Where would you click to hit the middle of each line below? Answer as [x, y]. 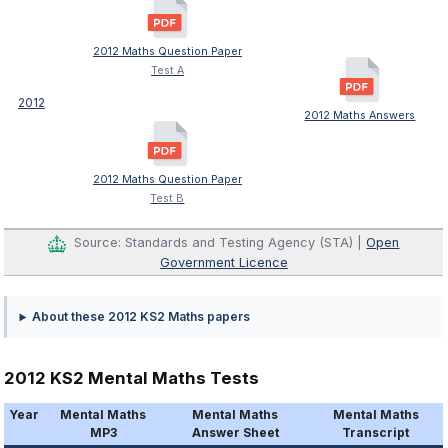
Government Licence [223, 262]
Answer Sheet [235, 433]
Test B [167, 199]
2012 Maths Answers [360, 116]
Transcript [376, 433]
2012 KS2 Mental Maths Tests [132, 378]
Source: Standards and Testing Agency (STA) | [220, 243]
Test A [167, 71]
